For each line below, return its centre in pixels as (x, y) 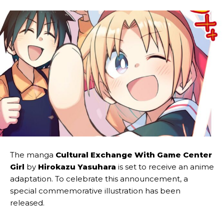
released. (27, 203)
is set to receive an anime (165, 167)
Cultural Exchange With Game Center (134, 155)
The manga (33, 155)
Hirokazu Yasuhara (77, 167)
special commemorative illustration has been (95, 191)
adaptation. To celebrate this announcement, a (99, 179)
